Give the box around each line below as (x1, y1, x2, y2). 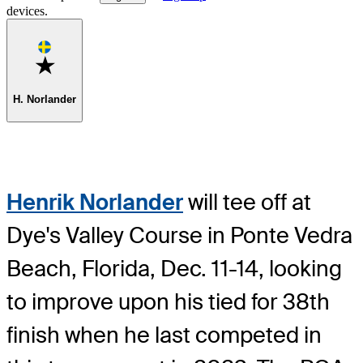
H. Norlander (13, 92, 76, 105)
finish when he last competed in (6, 320, 322, 349)
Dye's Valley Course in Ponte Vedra (6, 220, 352, 250)
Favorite (53, 54, 92, 67)
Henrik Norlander (6, 187, 183, 216)
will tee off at (183, 187, 311, 216)
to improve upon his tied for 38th (6, 287, 330, 316)
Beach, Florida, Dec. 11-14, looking (6, 254, 342, 283)
